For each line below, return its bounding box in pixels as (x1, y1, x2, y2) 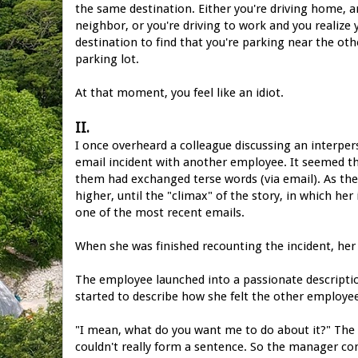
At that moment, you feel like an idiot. (75, 85, 284, 100)
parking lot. (75, 51, 139, 66)
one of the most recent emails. (75, 205, 245, 220)
